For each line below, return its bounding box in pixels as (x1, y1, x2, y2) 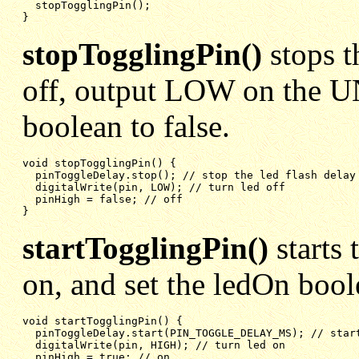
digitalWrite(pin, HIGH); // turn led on (35, 338, 285, 351)
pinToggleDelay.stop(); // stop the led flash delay (35, 168, 356, 181)
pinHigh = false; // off (35, 192, 183, 205)
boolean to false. (22, 108, 230, 143)
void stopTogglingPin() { (22, 156, 176, 169)
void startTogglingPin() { (22, 314, 183, 327)
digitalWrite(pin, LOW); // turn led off (35, 180, 285, 193)
